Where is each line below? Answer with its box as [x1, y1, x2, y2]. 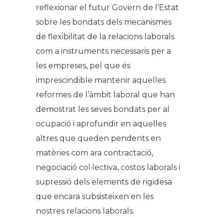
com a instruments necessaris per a [36, 46, 171, 56]
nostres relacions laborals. [36, 206, 134, 216]
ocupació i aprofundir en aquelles [36, 119, 166, 128]
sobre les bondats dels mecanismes [36, 17, 171, 27]
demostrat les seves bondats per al [36, 105, 170, 114]
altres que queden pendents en [36, 134, 161, 143]
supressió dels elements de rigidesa [36, 177, 172, 186]
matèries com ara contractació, [36, 148, 153, 157]
